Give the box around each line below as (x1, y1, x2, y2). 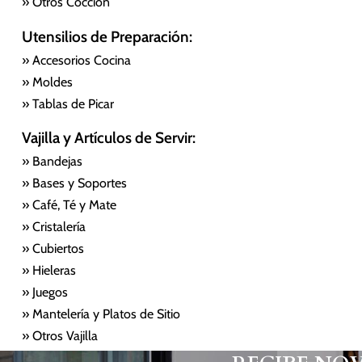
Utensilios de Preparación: (21, 27, 192, 46)
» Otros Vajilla (21, 328, 98, 344)
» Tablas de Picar (21, 95, 114, 112)
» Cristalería (21, 219, 86, 235)
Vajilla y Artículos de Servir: (21, 128, 196, 148)
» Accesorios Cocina (21, 52, 131, 68)
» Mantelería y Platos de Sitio (21, 306, 180, 322)
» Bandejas (21, 154, 82, 170)
